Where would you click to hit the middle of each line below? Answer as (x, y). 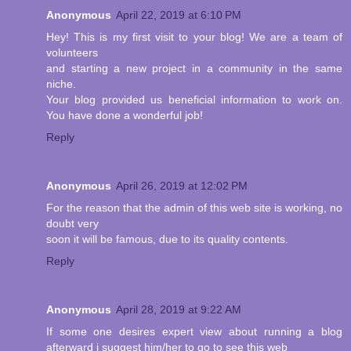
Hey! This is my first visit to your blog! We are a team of (194, 36)
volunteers (72, 52)
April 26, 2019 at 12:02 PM (182, 185)
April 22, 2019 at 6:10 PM (179, 14)
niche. (61, 83)
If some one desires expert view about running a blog (194, 331)
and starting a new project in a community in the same (194, 68)
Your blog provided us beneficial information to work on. (194, 99)
